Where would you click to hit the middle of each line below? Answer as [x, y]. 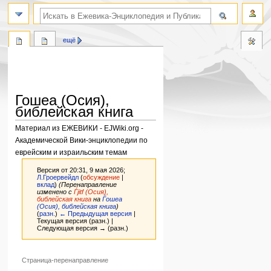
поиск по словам [61, 6]
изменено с [56, 191]
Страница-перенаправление [65, 260]
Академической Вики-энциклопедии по [82, 140]
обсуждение [102, 177]
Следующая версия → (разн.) [83, 228]
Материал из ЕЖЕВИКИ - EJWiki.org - [80, 128]
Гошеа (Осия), [63, 100]
